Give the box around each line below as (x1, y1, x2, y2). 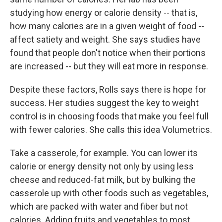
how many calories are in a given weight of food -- (10, 21, 204, 31)
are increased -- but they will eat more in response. (10, 61, 208, 71)
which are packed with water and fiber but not (10, 201, 188, 212)
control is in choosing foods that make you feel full (10, 111, 209, 121)
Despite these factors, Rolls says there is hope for (10, 84, 206, 95)
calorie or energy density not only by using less (10, 161, 194, 171)
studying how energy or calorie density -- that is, (10, 7, 197, 18)
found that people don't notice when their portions (10, 48, 206, 58)
